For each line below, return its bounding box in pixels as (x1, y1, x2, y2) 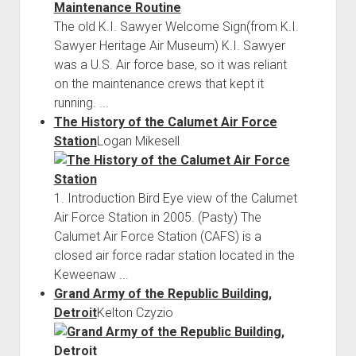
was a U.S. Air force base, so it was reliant (53, 56, 287, 72)
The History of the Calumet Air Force (53, 114, 277, 130)
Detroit (53, 304, 97, 320)
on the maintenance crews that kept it (53, 75, 264, 91)
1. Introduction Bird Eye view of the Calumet (53, 190, 297, 206)
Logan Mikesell (96, 133, 180, 149)
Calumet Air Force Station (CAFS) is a (53, 228, 261, 244)
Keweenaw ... (53, 266, 129, 282)
